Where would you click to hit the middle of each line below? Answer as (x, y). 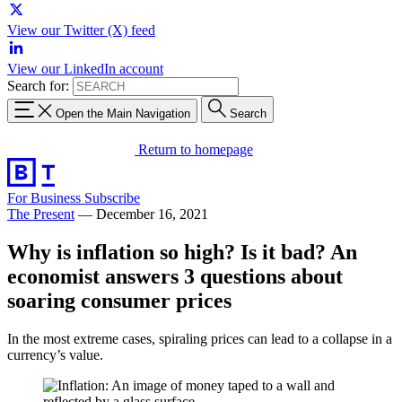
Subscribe (112, 197)
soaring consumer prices (119, 300)
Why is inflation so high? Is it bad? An (182, 252)
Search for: (38, 86)
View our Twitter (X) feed (81, 30)
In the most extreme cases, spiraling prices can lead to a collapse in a (200, 338)
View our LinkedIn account (85, 69)
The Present (41, 214)
